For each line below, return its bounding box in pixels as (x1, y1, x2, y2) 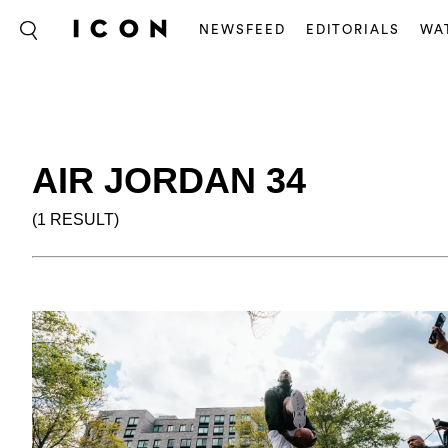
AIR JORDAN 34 (32, 160, 306, 201)
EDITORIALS (305, 23, 401, 36)
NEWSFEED (199, 23, 286, 36)
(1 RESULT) (32, 211, 119, 228)
